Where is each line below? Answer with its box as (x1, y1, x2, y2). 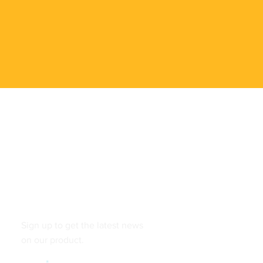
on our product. (21, 235, 85, 245)
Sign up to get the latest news (21, 220, 144, 230)
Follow (21, 183, 56, 195)
